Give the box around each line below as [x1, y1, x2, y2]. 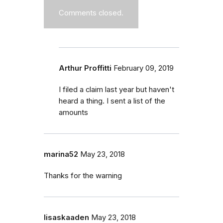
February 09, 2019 [113, 63, 174, 73]
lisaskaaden [44, 213, 89, 222]
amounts [59, 108, 88, 117]
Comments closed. [59, 8, 123, 17]
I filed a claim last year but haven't [59, 85, 174, 94]
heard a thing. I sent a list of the [59, 96, 165, 106]
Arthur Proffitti [59, 63, 111, 73]
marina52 [44, 149, 78, 159]
